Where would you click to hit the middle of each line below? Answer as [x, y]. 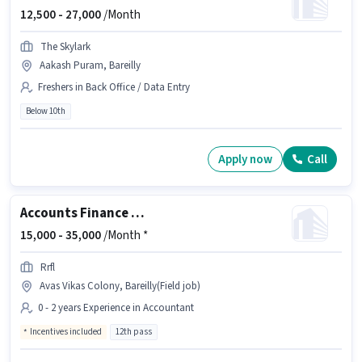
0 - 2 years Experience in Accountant [116, 308]
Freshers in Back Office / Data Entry [114, 88]
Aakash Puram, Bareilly [90, 66]
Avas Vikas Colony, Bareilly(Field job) [120, 286]
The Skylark [65, 47]
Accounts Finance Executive [138, 214]
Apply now [245, 159]
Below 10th [46, 112]
